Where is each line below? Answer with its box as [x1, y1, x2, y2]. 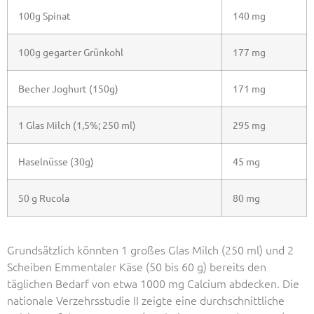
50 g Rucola [18, 191, 69, 204]
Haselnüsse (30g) [18, 154, 94, 168]
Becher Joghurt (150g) [18, 81, 118, 95]
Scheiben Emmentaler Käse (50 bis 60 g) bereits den [7, 258, 266, 274]
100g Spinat [18, 8, 71, 22]
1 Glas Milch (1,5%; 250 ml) [18, 118, 136, 131]
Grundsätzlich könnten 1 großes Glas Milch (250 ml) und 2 [7, 241, 294, 257]
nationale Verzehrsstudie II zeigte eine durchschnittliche [7, 292, 285, 308]
